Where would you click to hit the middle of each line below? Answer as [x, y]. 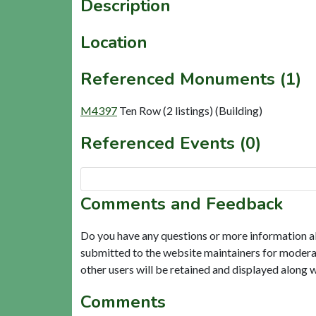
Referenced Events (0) [171, 143]
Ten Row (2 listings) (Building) [191, 110]
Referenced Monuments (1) [191, 79]
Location [114, 42]
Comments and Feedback [182, 203]
